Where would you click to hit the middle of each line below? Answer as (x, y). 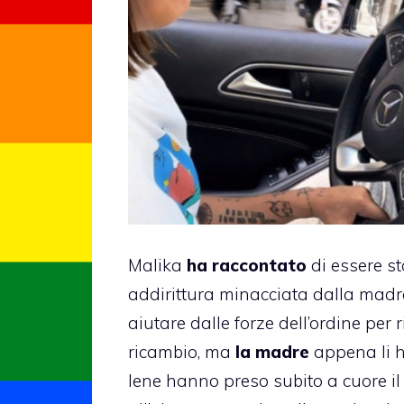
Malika (157, 265)
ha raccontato (247, 265)
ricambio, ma (182, 351)
